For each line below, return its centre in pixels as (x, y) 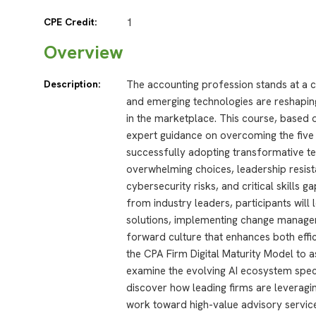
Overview (84, 52)
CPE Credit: (70, 22)
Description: (72, 84)
